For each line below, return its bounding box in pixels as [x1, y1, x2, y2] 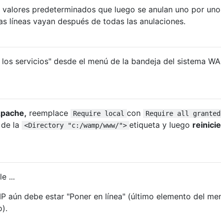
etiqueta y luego [129, 119, 192, 130]
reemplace [27, 108, 71, 118]
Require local [73, 109, 124, 117]
